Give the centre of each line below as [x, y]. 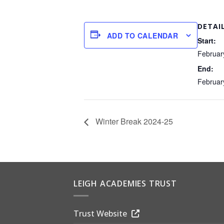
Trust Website [101, 214]
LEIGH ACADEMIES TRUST [125, 183]
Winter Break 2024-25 [133, 121]
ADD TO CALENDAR [143, 35]
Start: [207, 40]
